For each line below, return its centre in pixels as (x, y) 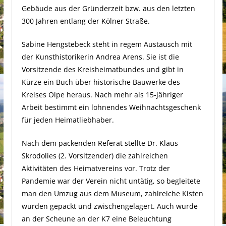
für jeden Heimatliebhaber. (68, 120)
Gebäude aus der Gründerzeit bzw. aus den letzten (108, 9)
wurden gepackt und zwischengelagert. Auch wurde (109, 206)
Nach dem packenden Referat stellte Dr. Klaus (100, 143)
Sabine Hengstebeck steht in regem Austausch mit (107, 44)
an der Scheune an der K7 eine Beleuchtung (96, 219)
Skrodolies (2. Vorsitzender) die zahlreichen (95, 156)
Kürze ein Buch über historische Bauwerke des (101, 82)
